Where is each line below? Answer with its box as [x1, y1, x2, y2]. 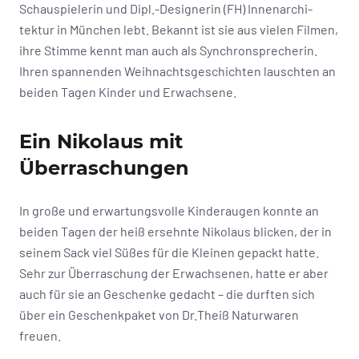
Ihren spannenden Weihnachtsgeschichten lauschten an [19, 63, 336, 79]
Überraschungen [19, 155, 189, 179]
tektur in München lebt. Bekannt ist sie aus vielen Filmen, [19, 21, 338, 37]
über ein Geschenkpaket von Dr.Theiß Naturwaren [19, 306, 299, 322]
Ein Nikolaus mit [19, 129, 183, 153]
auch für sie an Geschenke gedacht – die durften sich [19, 285, 315, 301]
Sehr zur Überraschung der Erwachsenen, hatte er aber [19, 264, 329, 280]
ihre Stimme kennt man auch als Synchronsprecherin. [19, 42, 317, 58]
